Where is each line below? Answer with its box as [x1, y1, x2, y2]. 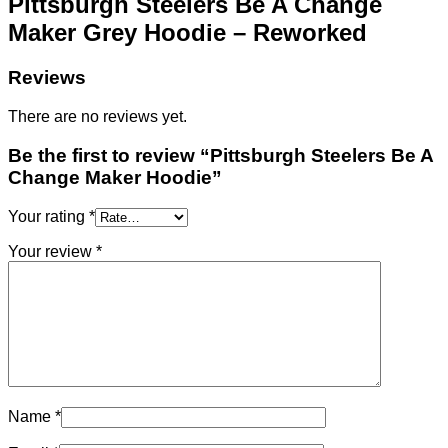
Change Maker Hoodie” [8, 166, 222, 188]
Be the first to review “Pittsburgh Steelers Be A [8, 144, 433, 166]
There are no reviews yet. [8, 108, 187, 126]
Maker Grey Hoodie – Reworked [8, 19, 367, 47]
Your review [8, 242, 96, 260]
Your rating [8, 207, 89, 225]
